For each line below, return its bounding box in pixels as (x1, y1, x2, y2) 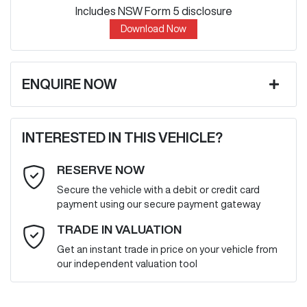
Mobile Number (33, 278, 103, 289)
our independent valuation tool (57, 258, 197, 269)
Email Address (33, 221, 98, 232)
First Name (33, 108, 83, 119)
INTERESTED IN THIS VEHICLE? (22, 130, 223, 145)
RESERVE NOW (57, 163, 145, 175)
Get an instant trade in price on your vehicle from (57, 243, 278, 254)
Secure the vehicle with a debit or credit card (57, 184, 260, 195)
